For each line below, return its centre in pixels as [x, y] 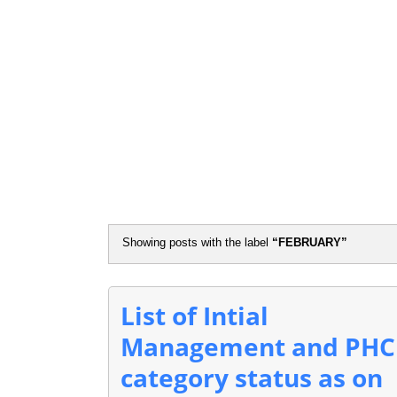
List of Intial [195, 315]
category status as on [252, 378]
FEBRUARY [310, 242]
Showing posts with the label [197, 242]
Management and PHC [258, 346]
